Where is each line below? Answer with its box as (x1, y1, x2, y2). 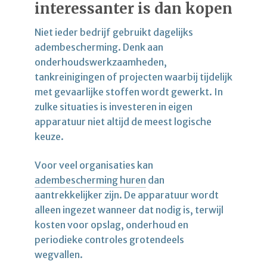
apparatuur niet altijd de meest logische (35, 115, 212, 128)
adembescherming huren (35, 173, 146, 186)
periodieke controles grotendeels (35, 233, 184, 246)
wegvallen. (35, 248, 83, 260)
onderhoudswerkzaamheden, (35, 55, 167, 68)
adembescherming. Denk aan (35, 41, 163, 53)
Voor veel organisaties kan (35, 159, 153, 171)
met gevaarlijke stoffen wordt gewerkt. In (35, 85, 223, 98)
